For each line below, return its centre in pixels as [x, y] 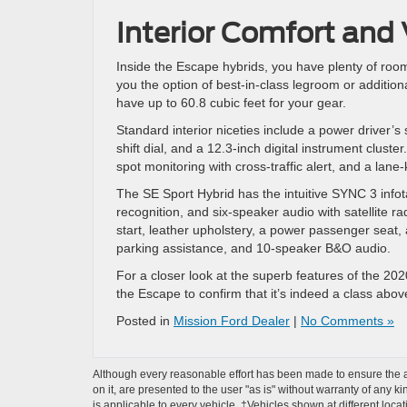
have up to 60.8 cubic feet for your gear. [231, 103]
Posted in [145, 321]
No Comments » [347, 321]
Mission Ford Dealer [232, 321]
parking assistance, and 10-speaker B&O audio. [253, 248]
